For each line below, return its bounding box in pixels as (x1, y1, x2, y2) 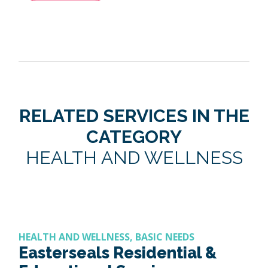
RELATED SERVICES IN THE (19, 105, 249, 127)
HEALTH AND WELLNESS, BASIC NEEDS (19, 230, 194, 244)
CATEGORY (86, 126, 182, 148)
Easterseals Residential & (19, 243, 217, 263)
